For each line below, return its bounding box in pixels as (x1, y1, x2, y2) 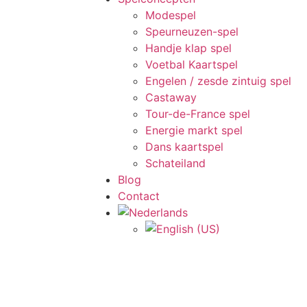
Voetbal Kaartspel (145, 58, 238, 71)
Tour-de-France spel (145, 107, 250, 121)
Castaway (145, 90, 197, 104)
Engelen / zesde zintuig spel (145, 74, 291, 88)
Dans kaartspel (145, 140, 223, 153)
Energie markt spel (145, 123, 243, 137)
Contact (118, 189, 160, 203)
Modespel (145, 8, 196, 22)
